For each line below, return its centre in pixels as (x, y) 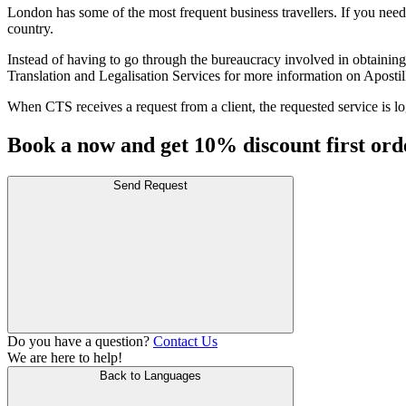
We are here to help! (65, 357)
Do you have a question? (80, 341)
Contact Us (185, 341)
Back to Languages (150, 375)
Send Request (150, 185)
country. (30, 28)
